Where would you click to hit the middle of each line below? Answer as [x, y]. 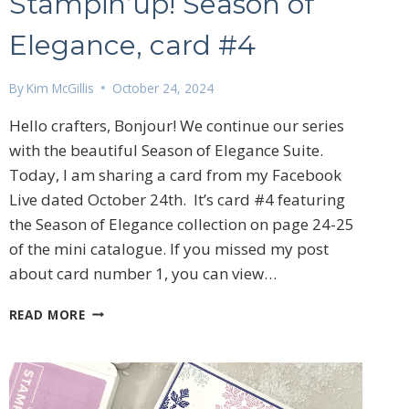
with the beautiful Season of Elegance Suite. [166, 150]
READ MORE [47, 314]
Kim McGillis [60, 88]
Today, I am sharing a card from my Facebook [175, 174]
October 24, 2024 [163, 88]
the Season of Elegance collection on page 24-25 [181, 224]
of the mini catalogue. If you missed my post [168, 248]
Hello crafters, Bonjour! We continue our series [176, 125]
